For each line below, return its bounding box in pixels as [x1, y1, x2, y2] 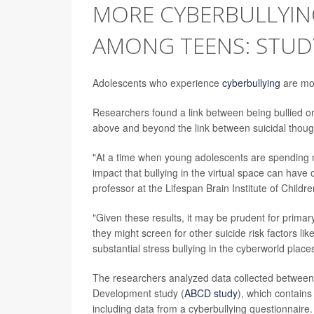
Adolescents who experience [93, 76, 222, 90]
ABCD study [184, 286, 238, 301]
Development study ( [93, 286, 184, 301]
